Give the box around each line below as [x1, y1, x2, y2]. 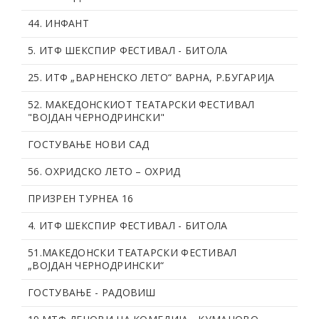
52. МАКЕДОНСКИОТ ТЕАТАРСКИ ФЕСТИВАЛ [28, 97, 255, 111]
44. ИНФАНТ [28, 16, 89, 30]
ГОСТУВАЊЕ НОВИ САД [28, 137, 150, 151]
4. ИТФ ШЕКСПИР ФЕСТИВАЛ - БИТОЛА [28, 218, 228, 232]
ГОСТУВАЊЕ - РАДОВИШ [28, 285, 156, 299]
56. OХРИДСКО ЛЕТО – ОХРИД [28, 164, 181, 178]
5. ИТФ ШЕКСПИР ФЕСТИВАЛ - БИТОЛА [28, 43, 228, 57]
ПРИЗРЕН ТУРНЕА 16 [28, 191, 134, 205]
